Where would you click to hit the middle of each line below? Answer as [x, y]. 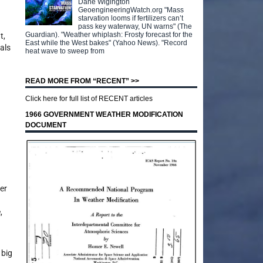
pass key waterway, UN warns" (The [135, 26]
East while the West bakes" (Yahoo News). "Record [107, 43]
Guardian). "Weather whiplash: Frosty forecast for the [109, 34]
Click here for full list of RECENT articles [89, 99]
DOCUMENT [46, 125]
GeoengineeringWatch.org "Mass [131, 10]
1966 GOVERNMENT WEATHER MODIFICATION [104, 114]
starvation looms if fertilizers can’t [131, 18]
